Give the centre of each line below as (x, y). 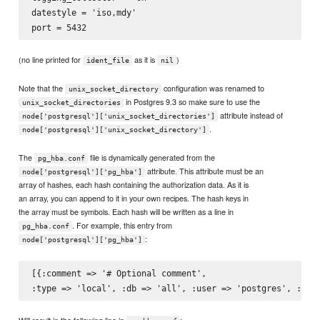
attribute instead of (251, 115)
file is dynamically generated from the (152, 157)
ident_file (107, 60)
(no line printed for (51, 59)
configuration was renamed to (213, 88)
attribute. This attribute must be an (205, 171)
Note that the (42, 88)
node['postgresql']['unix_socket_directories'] (118, 116)
